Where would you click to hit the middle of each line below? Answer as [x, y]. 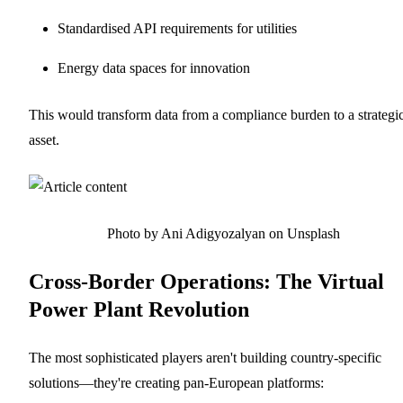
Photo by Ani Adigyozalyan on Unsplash [223, 233]
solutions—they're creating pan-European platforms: [176, 382]
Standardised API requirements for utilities [177, 28]
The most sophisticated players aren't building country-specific [205, 357]
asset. [44, 139]
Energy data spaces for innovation [154, 67]
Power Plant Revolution [139, 309]
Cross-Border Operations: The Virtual [206, 281]
